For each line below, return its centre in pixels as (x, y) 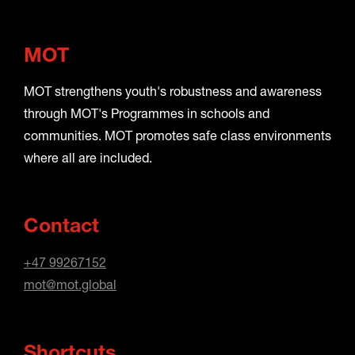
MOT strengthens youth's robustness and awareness (173, 91)
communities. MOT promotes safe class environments (177, 136)
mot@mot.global (70, 284)
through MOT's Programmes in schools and (147, 113)
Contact (61, 228)
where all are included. (88, 158)
